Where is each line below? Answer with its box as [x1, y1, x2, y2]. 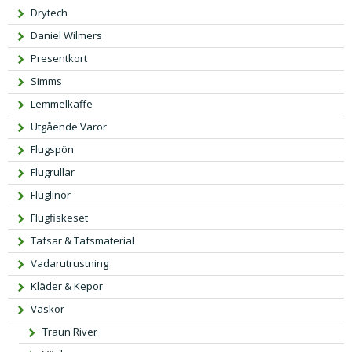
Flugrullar [31, 164, 75, 179]
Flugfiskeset [31, 210, 89, 225]
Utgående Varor [31, 119, 108, 134]
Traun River [42, 324, 97, 339]
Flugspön [31, 141, 75, 156]
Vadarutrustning [31, 255, 109, 270]
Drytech [31, 5, 68, 20]
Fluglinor [31, 187, 71, 202]
